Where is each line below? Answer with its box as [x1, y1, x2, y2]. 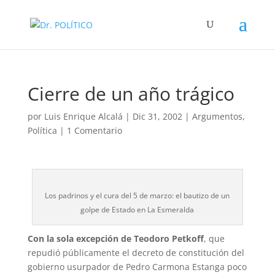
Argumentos [192, 110, 242, 122]
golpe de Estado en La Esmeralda [80, 204, 195, 215]
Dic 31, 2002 [132, 110, 182, 122]
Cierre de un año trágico [27, 81, 234, 106]
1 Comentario [66, 125, 122, 136]
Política [27, 125, 57, 136]
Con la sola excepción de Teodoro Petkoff [27, 233, 204, 244]
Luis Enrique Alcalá [44, 110, 123, 122]
